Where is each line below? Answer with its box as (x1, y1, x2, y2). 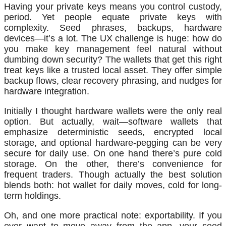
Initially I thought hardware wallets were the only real (4, 105, 222, 116)
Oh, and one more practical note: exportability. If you (4, 210, 222, 220)
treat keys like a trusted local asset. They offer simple (4, 65, 222, 75)
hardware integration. (4, 86, 89, 96)
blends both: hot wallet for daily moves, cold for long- (4, 180, 222, 190)
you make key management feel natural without (4, 43, 222, 54)
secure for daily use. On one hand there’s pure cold (4, 148, 222, 158)
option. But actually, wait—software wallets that (4, 116, 222, 127)
